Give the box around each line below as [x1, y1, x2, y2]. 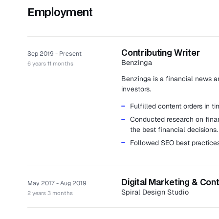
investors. [121, 85, 151, 94]
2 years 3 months [27, 189, 73, 197]
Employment [27, 4, 93, 20]
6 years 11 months [27, 60, 73, 67]
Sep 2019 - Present [27, 49, 82, 58]
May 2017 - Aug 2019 [27, 179, 87, 188]
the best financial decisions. [130, 125, 218, 134]
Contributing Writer [121, 46, 200, 59]
